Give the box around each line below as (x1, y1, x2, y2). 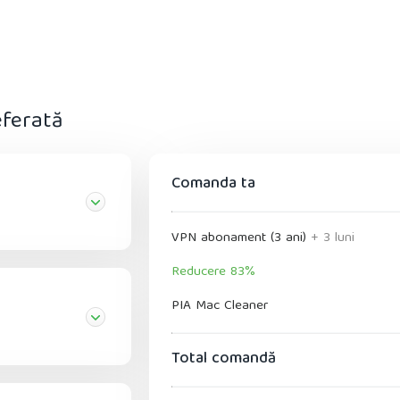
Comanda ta (171, 171, 255, 199)
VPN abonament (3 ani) (171, 227, 311, 251)
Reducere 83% (171, 261, 255, 285)
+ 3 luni (311, 227, 354, 251)
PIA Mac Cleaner (171, 295, 268, 319)
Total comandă (171, 346, 276, 374)
